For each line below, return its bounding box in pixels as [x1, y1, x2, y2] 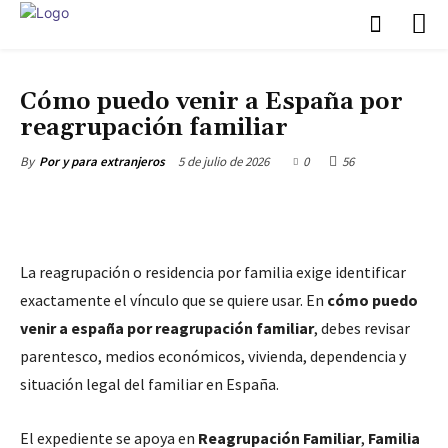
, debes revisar [314, 317, 410, 338]
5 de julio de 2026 [178, 152, 269, 170]
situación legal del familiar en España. [20, 373, 279, 394]
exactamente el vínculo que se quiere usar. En [20, 289, 327, 310]
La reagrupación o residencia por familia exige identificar [20, 261, 406, 282]
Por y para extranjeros [39, 152, 165, 170]
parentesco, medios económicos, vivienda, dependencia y [20, 345, 406, 366]
